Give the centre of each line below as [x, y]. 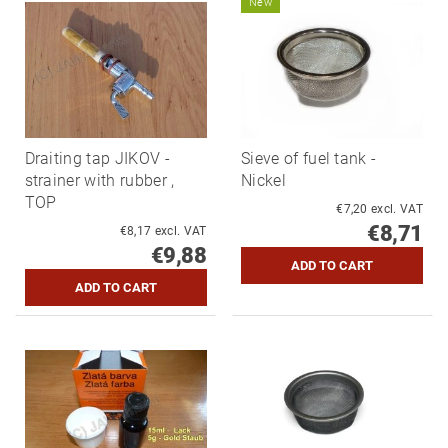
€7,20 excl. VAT [397, 209]
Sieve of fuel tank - [309, 159]
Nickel [263, 181]
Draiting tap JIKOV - [97, 159]
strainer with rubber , [99, 181]
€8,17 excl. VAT [180, 231]
